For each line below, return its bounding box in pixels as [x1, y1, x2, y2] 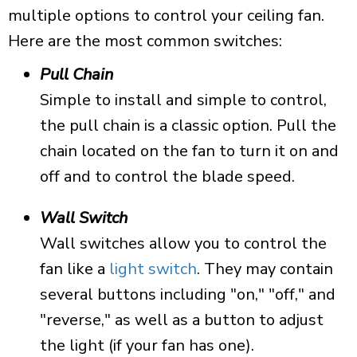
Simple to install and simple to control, [40, 88, 327, 111]
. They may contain [197, 257, 333, 280]
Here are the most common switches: [8, 29, 282, 52]
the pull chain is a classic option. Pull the [40, 114, 336, 136]
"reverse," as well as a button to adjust [40, 308, 324, 331]
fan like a [40, 257, 109, 280]
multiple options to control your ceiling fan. [8, 4, 324, 26]
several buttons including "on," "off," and [40, 283, 335, 305]
